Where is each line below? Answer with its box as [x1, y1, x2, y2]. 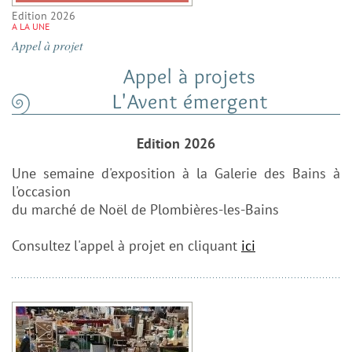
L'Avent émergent [112, 89, 268, 115]
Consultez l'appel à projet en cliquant [12, 236, 241, 255]
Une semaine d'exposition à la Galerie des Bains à [12, 164, 340, 183]
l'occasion [12, 182, 71, 201]
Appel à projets [123, 64, 256, 90]
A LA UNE [12, 20, 49, 33]
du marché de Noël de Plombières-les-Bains [12, 200, 279, 219]
